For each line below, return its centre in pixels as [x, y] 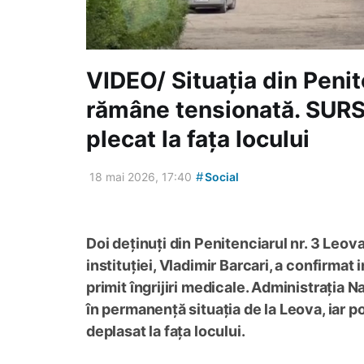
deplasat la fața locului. [166, 331]
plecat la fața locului [198, 139]
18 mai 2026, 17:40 [141, 177]
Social [221, 177]
